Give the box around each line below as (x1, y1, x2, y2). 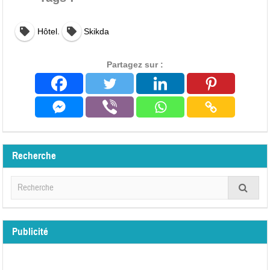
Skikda (83, 27, 109, 37)
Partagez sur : (107, 60, 163, 70)
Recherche (12, 149, 57, 163)
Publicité (12, 225, 49, 239)
